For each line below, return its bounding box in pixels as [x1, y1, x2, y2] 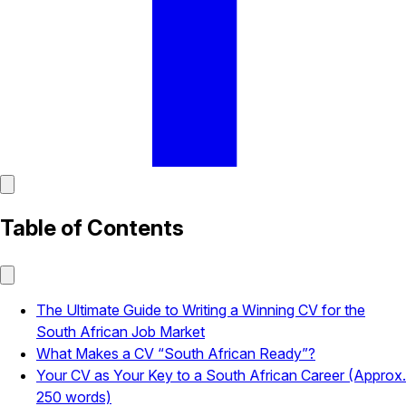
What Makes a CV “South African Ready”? [36, 343, 315, 362]
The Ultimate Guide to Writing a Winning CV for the [36, 300, 365, 319]
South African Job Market [36, 322, 205, 341]
